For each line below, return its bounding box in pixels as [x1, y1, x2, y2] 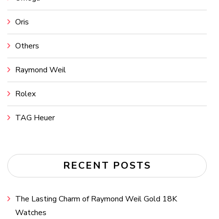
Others [15, 41, 39, 52]
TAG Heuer [15, 112, 55, 124]
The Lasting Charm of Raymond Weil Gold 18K [15, 194, 177, 205]
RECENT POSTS [63, 159, 151, 173]
